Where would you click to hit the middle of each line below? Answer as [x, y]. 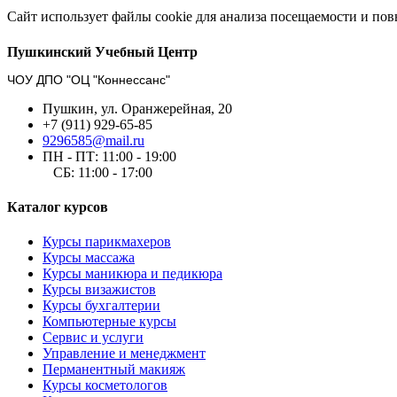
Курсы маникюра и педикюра [132, 274]
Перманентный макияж [114, 370]
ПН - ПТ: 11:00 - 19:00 [109, 156]
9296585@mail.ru [93, 140]
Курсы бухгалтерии [101, 306]
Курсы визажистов [99, 290]
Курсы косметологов [105, 385]
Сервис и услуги [93, 338]
